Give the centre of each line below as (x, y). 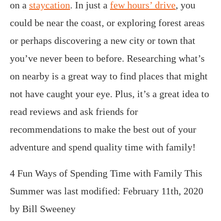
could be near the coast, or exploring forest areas (107, 23)
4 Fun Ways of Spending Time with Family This (106, 173)
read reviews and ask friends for (74, 112)
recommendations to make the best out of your (103, 129)
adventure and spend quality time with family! (103, 147)
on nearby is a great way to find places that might (109, 76)
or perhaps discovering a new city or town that (103, 41)
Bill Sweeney (49, 209)
